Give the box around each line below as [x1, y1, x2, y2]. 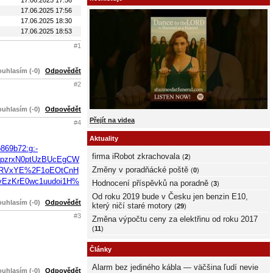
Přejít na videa [90, 116, 135, 124]
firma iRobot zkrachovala [92, 151, 180, 161]
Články [90, 246, 112, 253]
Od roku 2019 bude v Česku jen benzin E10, [92, 191, 248, 201]
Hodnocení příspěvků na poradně [92, 178, 208, 188]
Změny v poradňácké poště [92, 165, 188, 174]
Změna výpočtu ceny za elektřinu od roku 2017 [92, 214, 258, 224]
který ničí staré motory [92, 200, 172, 210]
